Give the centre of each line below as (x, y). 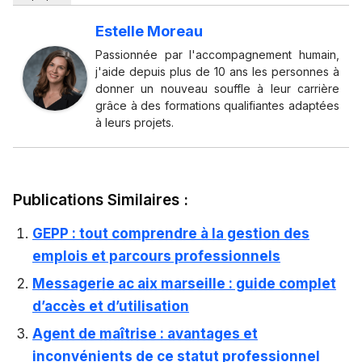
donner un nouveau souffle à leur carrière (217, 89)
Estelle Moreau (149, 32)
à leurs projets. (135, 123)
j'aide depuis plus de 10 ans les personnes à (217, 72)
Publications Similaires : (101, 200)
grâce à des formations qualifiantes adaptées (217, 106)
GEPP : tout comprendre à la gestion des (171, 234)
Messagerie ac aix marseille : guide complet (184, 284)
